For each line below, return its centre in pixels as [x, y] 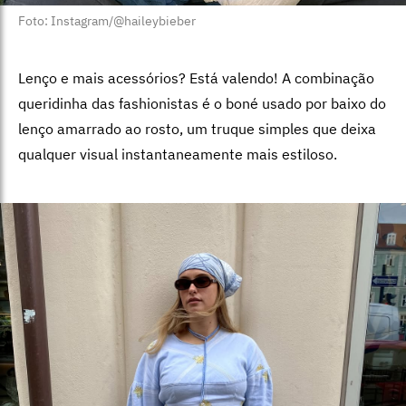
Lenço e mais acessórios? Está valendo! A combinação [196, 78]
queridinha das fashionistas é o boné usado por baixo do [202, 104]
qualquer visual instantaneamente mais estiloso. [178, 155]
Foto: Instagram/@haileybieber [107, 21]
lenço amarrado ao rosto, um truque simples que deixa [197, 129]
